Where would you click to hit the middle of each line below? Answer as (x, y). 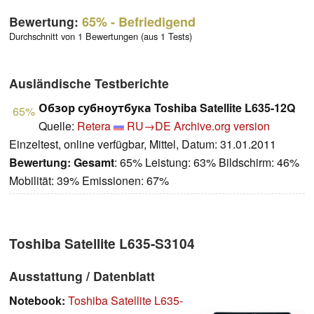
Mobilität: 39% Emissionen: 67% (89, 180)
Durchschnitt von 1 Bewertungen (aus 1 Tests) (101, 36)
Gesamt (94, 162)
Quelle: (58, 125)
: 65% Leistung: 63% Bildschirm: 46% (207, 162)
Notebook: (37, 300)
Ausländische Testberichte (89, 83)
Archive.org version (222, 125)
